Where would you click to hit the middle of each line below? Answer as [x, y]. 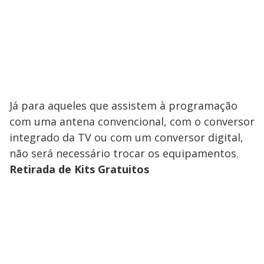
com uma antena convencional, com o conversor [132, 122]
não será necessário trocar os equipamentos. [124, 154]
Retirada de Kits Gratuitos [79, 169]
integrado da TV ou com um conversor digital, [126, 138]
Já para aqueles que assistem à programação [123, 106]
